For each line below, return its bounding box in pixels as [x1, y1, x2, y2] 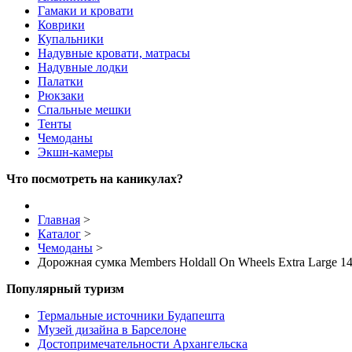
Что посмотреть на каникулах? [6, 171, 183, 185]
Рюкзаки [38, 88, 84, 102]
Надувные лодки [38, 60, 128, 74]
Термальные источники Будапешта [38, 308, 225, 322]
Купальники [38, 31, 104, 46]
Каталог [38, 226, 81, 240]
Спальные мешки [38, 102, 131, 116]
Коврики [38, 17, 85, 31]
